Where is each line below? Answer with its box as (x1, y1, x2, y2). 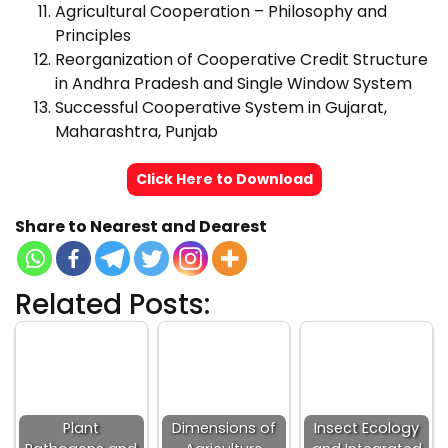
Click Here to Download (135, 169, 313, 189)
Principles (55, 24, 131, 47)
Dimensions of (171, 418, 276, 438)
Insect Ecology (314, 418, 420, 438)
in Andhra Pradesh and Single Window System (55, 72, 412, 95)
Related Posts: (15, 285, 210, 324)
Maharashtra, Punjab (55, 120, 218, 143)
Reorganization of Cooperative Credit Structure (55, 48, 428, 71)
